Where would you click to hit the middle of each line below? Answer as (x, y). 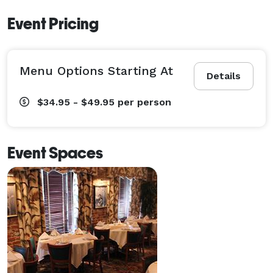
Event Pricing (53, 23)
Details (224, 76)
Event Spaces (55, 153)
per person (144, 102)
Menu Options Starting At (96, 70)
